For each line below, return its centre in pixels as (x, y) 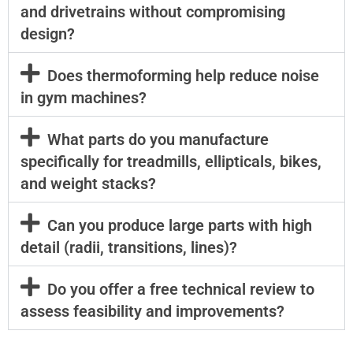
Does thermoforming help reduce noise (183, 76)
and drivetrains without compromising (153, 12)
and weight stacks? (88, 184)
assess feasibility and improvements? (152, 312)
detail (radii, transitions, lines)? (129, 248)
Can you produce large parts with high (179, 226)
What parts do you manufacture (158, 140)
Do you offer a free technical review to (180, 290)
